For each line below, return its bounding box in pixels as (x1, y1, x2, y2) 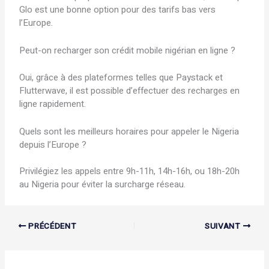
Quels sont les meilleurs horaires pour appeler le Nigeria (19, 124, 240, 138)
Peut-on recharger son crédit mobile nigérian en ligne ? (19, 44, 236, 58)
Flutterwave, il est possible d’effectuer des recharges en (19, 83, 240, 97)
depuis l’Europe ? (19, 138, 87, 151)
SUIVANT (204, 220, 243, 232)
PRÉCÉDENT (26, 220, 77, 232)
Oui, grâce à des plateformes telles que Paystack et (19, 70, 223, 84)
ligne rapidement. (19, 97, 86, 110)
